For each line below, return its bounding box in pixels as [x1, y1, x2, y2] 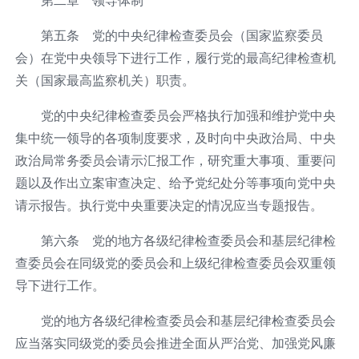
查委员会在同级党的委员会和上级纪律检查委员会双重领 [14, 254, 336, 271]
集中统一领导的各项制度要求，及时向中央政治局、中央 [14, 129, 336, 146]
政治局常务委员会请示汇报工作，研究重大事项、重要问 [14, 151, 336, 168]
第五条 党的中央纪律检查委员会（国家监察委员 [40, 26, 323, 43]
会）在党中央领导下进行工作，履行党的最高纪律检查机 [14, 49, 336, 66]
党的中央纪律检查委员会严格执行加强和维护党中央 [40, 107, 336, 123]
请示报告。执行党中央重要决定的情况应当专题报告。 [14, 196, 323, 213]
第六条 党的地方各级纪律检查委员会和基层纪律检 [40, 232, 336, 248]
